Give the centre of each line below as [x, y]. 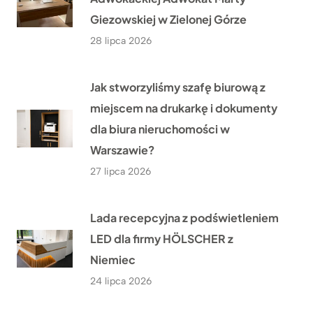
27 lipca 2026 [121, 172]
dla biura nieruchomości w [160, 129]
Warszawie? [122, 150]
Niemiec [113, 260]
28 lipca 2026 [121, 41]
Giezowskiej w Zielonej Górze [168, 20]
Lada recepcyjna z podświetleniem [184, 218]
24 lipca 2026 [121, 282]
